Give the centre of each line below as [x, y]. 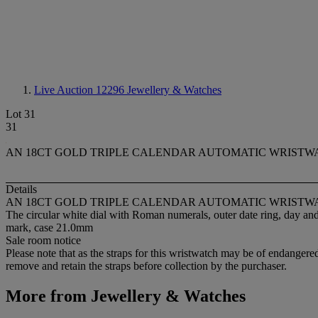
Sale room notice [43, 241]
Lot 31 [21, 114]
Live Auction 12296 [81, 90]
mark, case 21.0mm [49, 228]
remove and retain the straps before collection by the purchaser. [146, 266]
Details [21, 190]
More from [46, 296]
